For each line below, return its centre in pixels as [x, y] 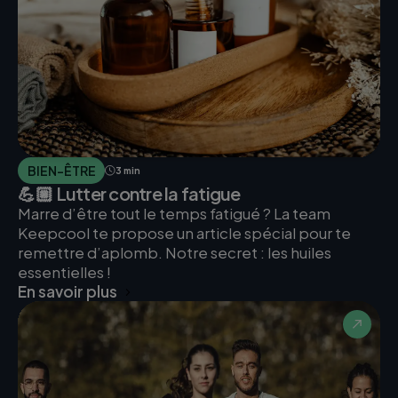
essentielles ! [64, 272]
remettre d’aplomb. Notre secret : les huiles [175, 253]
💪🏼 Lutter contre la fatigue [129, 194]
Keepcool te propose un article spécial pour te [184, 233]
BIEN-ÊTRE [61, 170]
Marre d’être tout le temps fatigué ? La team [174, 214]
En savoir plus [68, 292]
